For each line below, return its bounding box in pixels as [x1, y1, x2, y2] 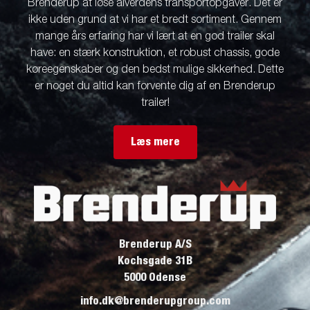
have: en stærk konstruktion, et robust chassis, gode [30, 47, 280, 59]
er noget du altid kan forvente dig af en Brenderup [35, 80, 275, 92]
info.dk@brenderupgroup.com [80, 295, 230, 307]
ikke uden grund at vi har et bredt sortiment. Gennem [28, 14, 282, 26]
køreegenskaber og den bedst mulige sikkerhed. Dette [26, 64, 284, 75]
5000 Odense [124, 271, 186, 283]
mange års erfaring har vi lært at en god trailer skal [35, 30, 275, 42]
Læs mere [130, 136, 180, 148]
